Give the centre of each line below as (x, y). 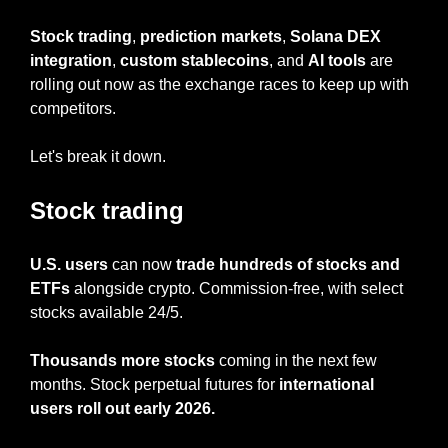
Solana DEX (335, 36)
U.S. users (69, 264)
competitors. (73, 108)
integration (71, 60)
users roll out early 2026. (122, 408)
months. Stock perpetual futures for (154, 384)
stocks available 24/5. (106, 312)
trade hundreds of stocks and (288, 264)
